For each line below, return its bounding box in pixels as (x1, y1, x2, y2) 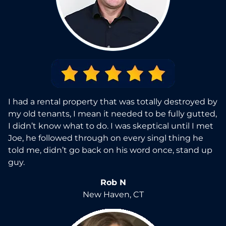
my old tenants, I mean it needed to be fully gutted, (8, 108, 217, 119)
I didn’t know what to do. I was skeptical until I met (8, 121, 213, 131)
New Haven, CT (82, 189, 144, 199)
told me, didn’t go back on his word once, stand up (8, 145, 212, 155)
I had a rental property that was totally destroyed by (8, 96, 217, 106)
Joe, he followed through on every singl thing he (8, 133, 203, 143)
